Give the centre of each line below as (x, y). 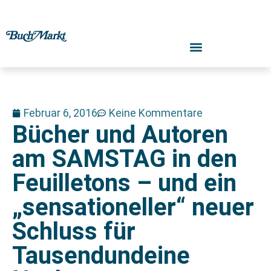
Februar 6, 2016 (60, 113)
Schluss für (74, 231)
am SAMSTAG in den (125, 159)
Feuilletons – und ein (124, 183)
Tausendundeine (101, 256)
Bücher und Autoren (120, 135)
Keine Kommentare (156, 113)
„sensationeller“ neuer (133, 207)
